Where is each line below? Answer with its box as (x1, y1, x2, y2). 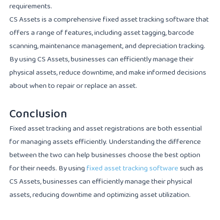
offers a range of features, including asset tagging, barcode (9, 27, 194, 40)
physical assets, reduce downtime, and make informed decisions (9, 67, 207, 80)
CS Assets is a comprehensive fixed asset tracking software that (9, 14, 209, 27)
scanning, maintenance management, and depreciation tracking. (9, 40, 206, 53)
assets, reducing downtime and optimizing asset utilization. (9, 189, 191, 202)
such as (178, 163, 204, 175)
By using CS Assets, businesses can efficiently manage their (9, 54, 194, 66)
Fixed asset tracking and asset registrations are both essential (9, 123, 202, 136)
